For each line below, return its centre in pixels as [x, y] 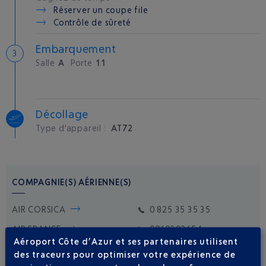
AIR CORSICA [39, 209]
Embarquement [76, 49]
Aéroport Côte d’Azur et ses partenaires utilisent [126, 241]
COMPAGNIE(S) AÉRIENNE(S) [72, 182]
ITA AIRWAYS [39, 248]
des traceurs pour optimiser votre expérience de [125, 254]
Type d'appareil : [72, 128]
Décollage [62, 114]
